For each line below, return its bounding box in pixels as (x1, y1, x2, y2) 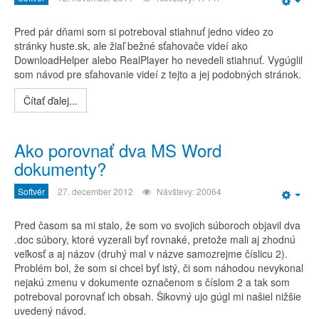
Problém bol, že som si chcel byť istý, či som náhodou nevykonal (14, 261, 303, 275)
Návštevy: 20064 (157, 185, 221, 197)
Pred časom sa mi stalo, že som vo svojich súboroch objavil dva (14, 218, 300, 232)
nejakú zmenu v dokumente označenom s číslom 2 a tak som (14, 275, 290, 289)
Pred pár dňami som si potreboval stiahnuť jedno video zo (14, 24, 273, 38)
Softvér (18, 185, 45, 197)
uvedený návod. (14, 303, 86, 318)
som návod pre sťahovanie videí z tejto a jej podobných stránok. (14, 67, 301, 81)
